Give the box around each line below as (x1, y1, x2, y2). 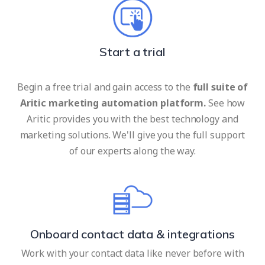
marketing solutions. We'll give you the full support (20, 128, 245, 141)
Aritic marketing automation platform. (20, 96, 206, 109)
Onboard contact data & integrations (30, 226, 235, 241)
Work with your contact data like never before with (21, 246, 244, 260)
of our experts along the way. (69, 144, 196, 157)
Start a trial (99, 44, 166, 59)
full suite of (192, 80, 248, 93)
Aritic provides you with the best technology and (27, 112, 238, 125)
